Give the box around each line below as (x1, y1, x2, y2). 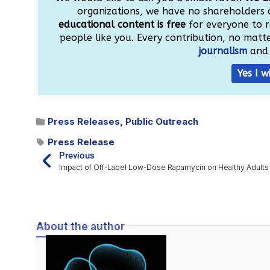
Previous (58, 150, 95, 162)
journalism (199, 45, 248, 57)
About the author (36, 221, 125, 233)
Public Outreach (125, 116, 198, 128)
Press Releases (48, 116, 120, 128)
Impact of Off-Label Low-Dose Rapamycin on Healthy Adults (58, 163, 269, 172)
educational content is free (58, 19, 186, 31)
